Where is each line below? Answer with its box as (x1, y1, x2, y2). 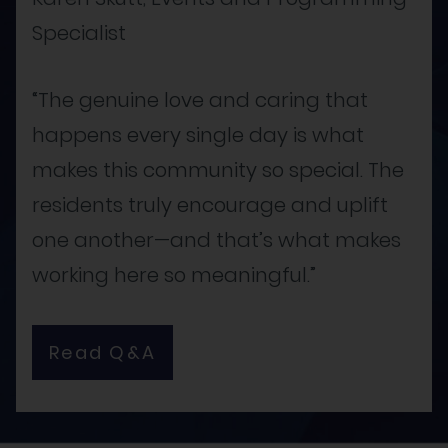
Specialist (32, 18, 126, 47)
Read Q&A (49, 339, 156, 365)
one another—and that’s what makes (32, 225, 401, 254)
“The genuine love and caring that (32, 85, 368, 114)
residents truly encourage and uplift (32, 190, 388, 219)
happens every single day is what (32, 120, 364, 149)
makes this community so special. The (32, 155, 404, 184)
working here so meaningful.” (32, 260, 316, 289)
